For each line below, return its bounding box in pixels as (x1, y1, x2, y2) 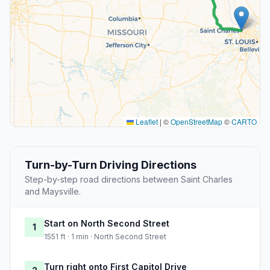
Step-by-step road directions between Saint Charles (25, 174, 233, 185)
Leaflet (134, 116, 158, 127)
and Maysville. (25, 186, 81, 197)
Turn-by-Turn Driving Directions (25, 159, 196, 172)
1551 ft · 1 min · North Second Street (44, 232, 166, 242)
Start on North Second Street (44, 218, 169, 229)
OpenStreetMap (171, 116, 222, 127)
